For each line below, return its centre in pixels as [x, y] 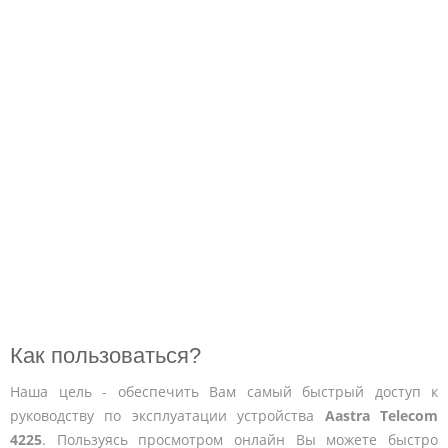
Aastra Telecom [381, 415]
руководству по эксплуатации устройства [167, 415]
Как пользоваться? [105, 355]
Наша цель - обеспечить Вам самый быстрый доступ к [224, 391]
